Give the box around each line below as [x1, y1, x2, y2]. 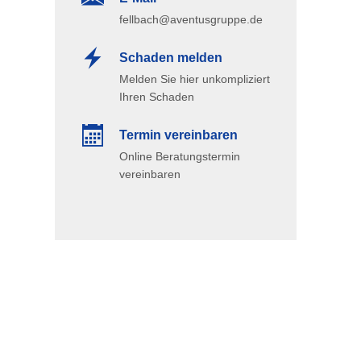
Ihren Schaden [119, 90, 194, 103]
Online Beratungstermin [119, 150, 240, 163]
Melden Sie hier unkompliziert [119, 73, 270, 85]
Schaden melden [119, 51, 222, 64]
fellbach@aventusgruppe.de [119, 13, 263, 26]
